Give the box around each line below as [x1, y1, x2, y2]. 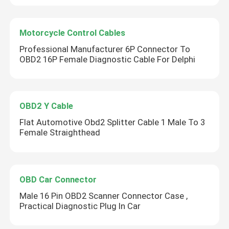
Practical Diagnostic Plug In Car [19, 200, 141, 211]
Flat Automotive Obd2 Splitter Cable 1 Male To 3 [19, 117, 205, 128]
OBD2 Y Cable [19, 101, 74, 111]
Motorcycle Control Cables [19, 27, 126, 38]
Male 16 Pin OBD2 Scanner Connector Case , [19, 190, 188, 201]
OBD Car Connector [19, 174, 97, 185]
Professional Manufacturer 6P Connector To [19, 43, 191, 54]
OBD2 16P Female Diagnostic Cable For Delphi [19, 54, 196, 64]
